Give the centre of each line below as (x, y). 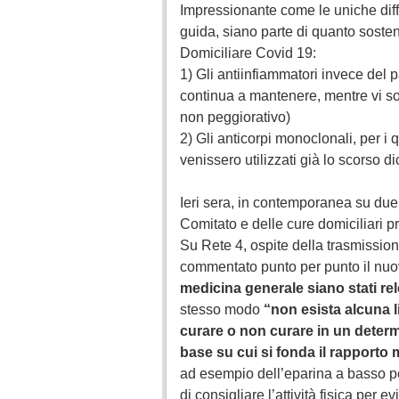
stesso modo (222, 309)
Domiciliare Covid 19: (250, 53)
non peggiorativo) (237, 117)
